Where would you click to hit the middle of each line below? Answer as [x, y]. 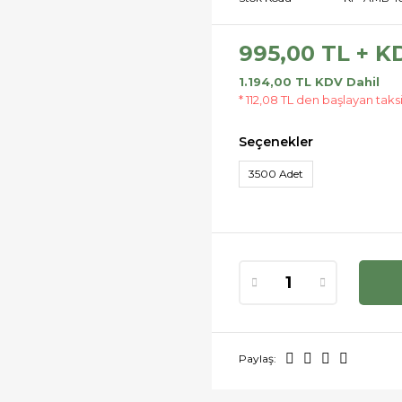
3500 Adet [276, 174]
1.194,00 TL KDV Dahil [309, 82]
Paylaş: [258, 358]
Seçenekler [276, 142]
